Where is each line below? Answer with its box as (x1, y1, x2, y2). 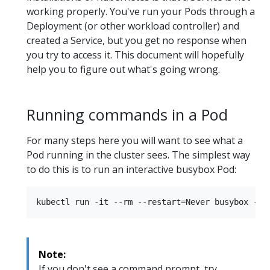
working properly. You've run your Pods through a (27, 4, 255, 18)
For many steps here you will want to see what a (27, 134, 243, 148)
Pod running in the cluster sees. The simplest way (27, 148, 250, 162)
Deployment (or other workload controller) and (27, 19, 239, 33)
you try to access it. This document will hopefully (27, 48, 244, 61)
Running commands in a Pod (27, 104, 228, 125)
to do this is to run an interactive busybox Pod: (27, 163, 236, 177)
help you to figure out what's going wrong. (27, 62, 220, 76)
